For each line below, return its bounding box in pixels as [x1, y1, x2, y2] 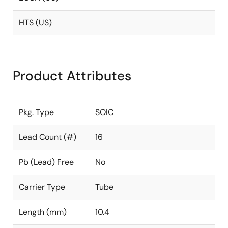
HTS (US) [19, 17, 52, 28]
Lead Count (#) [19, 132, 76, 142]
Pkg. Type [19, 107, 54, 118]
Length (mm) [19, 207, 67, 217]
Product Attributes [13, 67, 131, 84]
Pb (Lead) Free [19, 157, 74, 167]
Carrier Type [19, 182, 65, 192]
